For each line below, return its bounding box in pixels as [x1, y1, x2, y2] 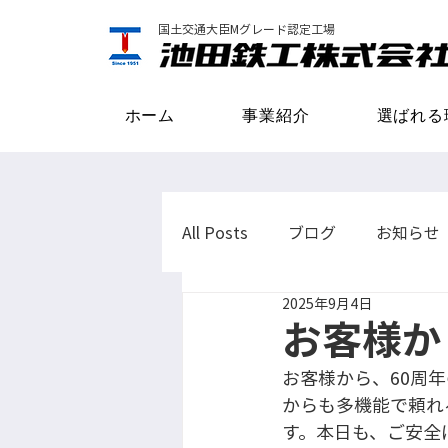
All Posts [182, 220, 248, 244]
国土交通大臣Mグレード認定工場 [158, 20, 335, 38]
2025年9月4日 [282, 293, 372, 313]
